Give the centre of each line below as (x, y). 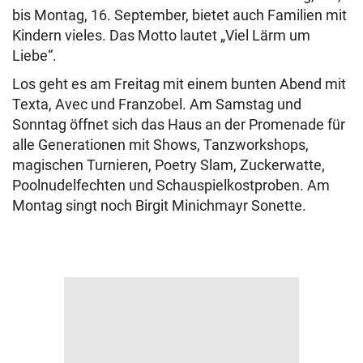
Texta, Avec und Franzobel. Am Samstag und (157, 105)
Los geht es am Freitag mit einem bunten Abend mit (179, 84)
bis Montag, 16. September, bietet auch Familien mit (179, 15)
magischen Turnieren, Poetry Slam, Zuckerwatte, (169, 165)
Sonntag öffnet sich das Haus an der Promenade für (179, 125)
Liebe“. (34, 56)
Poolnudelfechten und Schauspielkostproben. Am (171, 186)
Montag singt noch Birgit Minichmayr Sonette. (159, 206)
